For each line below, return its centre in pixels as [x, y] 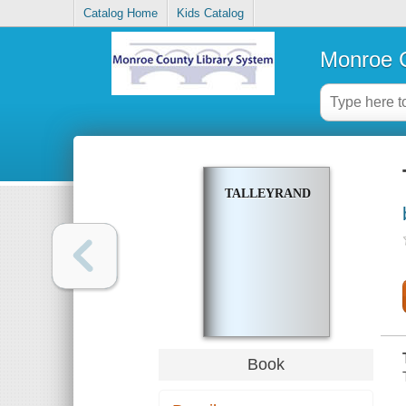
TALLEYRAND [267, 194]
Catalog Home [121, 14]
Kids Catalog [211, 14]
